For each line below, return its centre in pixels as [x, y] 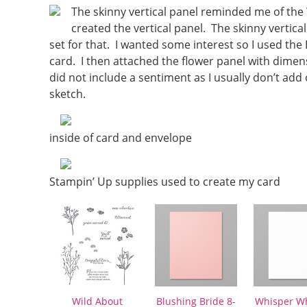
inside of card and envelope [121, 138]
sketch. [67, 94]
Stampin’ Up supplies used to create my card [165, 182]
